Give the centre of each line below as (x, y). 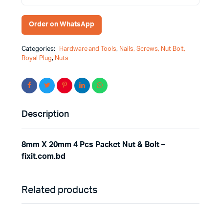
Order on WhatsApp (62, 25)
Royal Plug (37, 58)
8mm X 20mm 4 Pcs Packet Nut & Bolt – (93, 144)
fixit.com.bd (44, 156)
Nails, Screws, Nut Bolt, (153, 49)
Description (45, 114)
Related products (60, 190)
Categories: (39, 49)
